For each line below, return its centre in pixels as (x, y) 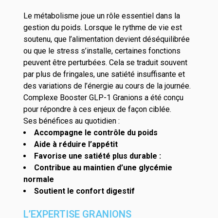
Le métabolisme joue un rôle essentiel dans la (102, 16)
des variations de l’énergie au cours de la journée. (107, 86)
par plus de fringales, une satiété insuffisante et (104, 74)
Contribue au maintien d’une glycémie (103, 168)
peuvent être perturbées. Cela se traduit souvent (105, 63)
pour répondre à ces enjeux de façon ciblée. (97, 109)
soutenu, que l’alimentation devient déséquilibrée (107, 39)
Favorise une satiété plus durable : (98, 156)
